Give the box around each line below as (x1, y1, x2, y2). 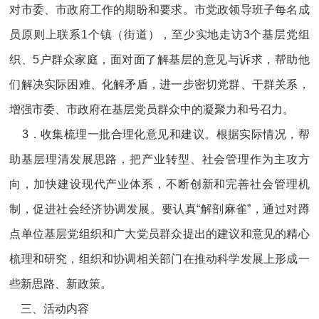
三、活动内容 (9, 302, 90, 315)
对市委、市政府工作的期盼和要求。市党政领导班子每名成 (9, 3, 310, 16)
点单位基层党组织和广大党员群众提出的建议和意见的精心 (9, 227, 310, 240)
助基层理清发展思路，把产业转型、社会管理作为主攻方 (9, 152, 310, 165)
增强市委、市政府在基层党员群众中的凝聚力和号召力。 (9, 103, 295, 115)
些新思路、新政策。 (9, 277, 113, 290)
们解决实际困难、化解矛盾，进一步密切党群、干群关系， (9, 78, 310, 90)
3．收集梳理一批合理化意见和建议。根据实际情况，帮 (9, 127, 310, 140)
